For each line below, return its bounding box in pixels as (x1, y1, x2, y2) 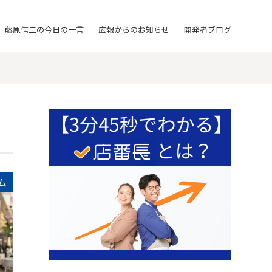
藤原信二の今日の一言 (4, 24, 84, 35)
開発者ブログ (183, 24, 231, 35)
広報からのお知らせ (98, 24, 169, 35)
